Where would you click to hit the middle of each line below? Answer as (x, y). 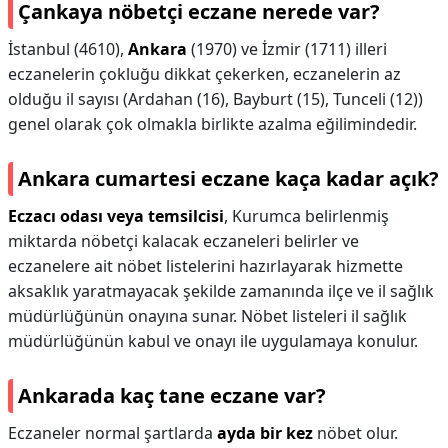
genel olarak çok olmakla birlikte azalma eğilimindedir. (212, 124)
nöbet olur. (355, 433)
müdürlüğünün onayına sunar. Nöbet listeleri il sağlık (207, 316)
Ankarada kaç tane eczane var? (172, 395)
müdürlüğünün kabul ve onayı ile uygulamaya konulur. (213, 341)
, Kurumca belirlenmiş (306, 216)
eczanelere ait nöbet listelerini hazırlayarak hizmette (205, 266)
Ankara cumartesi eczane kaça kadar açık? (228, 178)
